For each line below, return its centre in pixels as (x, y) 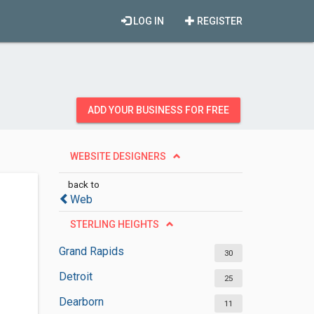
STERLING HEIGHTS (114, 224)
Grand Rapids (91, 251)
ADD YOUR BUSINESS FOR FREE (158, 110)
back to (83, 184)
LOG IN (148, 21)
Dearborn (81, 302)
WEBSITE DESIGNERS (118, 156)
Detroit (75, 277)
